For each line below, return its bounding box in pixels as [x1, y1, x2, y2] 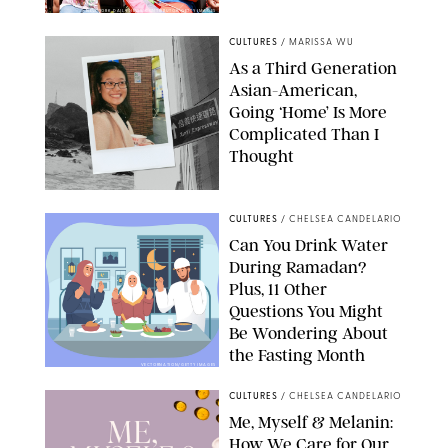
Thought [229, 146, 294, 167]
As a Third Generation [229, 58, 397, 79]
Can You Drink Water [229, 235, 388, 256]
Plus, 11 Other [229, 279, 327, 300]
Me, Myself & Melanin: [229, 412, 393, 433]
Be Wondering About [229, 323, 388, 344]
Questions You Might [229, 301, 383, 322]
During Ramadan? [229, 257, 366, 278]
